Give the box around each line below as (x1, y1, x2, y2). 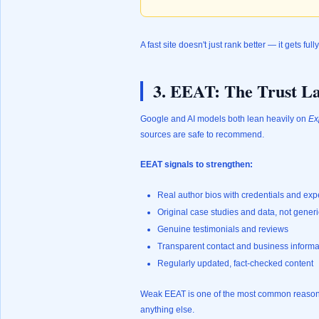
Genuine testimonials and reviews (157, 224, 288, 234)
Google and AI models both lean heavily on (140, 114, 308, 124)
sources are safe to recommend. (140, 130, 264, 140)
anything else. (140, 305, 194, 315)
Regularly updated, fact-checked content (157, 258, 313, 268)
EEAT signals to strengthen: (140, 159, 253, 169)
